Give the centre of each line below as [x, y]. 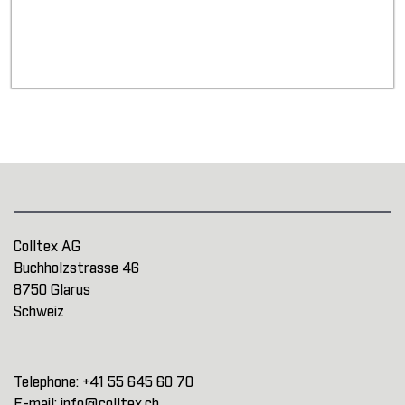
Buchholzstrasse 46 [76, 269]
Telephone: [48, 383]
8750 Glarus [52, 291]
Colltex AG [47, 247]
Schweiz [39, 312]
